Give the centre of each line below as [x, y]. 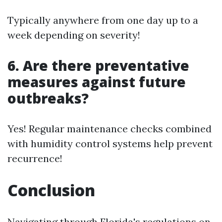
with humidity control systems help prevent [110, 143]
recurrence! [35, 158]
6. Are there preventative [98, 65]
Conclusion [51, 190]
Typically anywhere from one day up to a [103, 20]
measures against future [97, 82]
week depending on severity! [74, 35]
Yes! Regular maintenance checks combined [110, 129]
